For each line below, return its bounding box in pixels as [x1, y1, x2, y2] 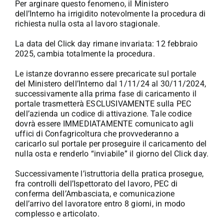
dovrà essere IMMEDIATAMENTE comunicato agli [14, 119, 193, 129]
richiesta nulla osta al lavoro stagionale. [14, 19, 160, 29]
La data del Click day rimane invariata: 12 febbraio [14, 39, 198, 49]
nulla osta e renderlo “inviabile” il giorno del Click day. [14, 149, 209, 159]
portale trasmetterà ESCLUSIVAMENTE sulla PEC [14, 99, 191, 109]
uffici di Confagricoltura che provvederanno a [14, 129, 179, 139]
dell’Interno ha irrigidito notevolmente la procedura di [14, 9, 206, 19]
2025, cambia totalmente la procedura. [14, 49, 155, 59]
